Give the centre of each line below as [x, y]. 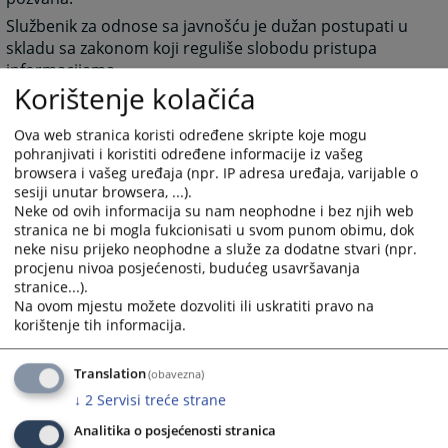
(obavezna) [176, 374]
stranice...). [51, 287]
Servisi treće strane [161, 400]
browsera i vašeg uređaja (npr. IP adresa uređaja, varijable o [216, 173]
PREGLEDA [255, 142]
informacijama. [63, 70]
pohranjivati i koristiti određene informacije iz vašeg [188, 154]
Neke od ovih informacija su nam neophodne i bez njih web [214, 211]
